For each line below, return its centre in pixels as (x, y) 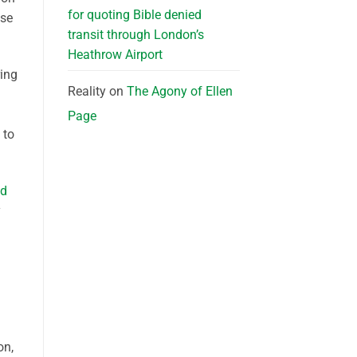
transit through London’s (135, 35)
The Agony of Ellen (179, 92)
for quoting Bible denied (134, 15)
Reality (86, 92)
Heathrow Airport (115, 55)
